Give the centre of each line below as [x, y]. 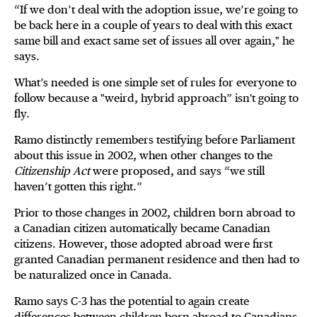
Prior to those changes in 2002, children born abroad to [155, 213]
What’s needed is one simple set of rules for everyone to [155, 83]
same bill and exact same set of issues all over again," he [154, 41]
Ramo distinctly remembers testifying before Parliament [155, 140]
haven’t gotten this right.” [78, 187]
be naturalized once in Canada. [96, 275]
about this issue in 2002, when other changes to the [143, 156]
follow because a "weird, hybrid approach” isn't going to [156, 98]
